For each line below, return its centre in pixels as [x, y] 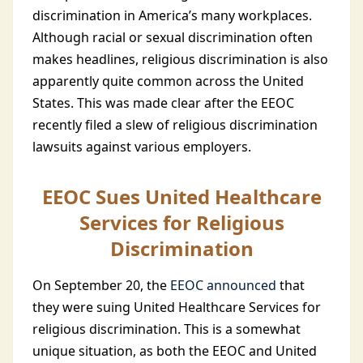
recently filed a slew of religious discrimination [175, 125]
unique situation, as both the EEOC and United [175, 351]
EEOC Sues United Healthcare [181, 196]
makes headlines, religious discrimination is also [180, 59]
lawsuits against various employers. [143, 147]
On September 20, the [101, 285]
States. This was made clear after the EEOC [163, 103]
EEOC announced [223, 285]
